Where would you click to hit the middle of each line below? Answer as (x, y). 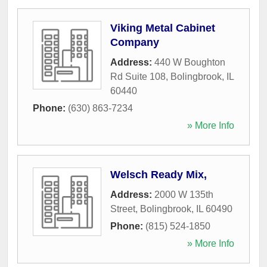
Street (123, 209)
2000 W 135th (184, 194)
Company (135, 42)
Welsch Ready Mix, (159, 174)
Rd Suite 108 (138, 76)
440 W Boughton (190, 62)
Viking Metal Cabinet (163, 28)
